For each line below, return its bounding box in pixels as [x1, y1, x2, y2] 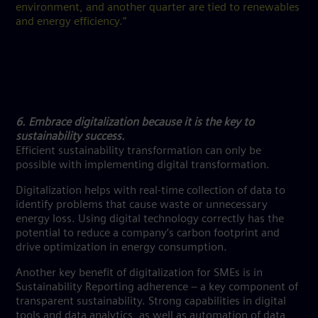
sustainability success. [16, 131, 125, 142]
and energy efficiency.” [16, 16, 126, 27]
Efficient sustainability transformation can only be [16, 146, 261, 156]
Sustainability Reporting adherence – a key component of [16, 282, 298, 292]
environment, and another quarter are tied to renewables [16, 2, 300, 13]
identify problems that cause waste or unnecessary [16, 199, 268, 210]
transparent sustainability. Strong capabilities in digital [16, 296, 286, 307]
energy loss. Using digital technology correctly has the [16, 214, 284, 224]
